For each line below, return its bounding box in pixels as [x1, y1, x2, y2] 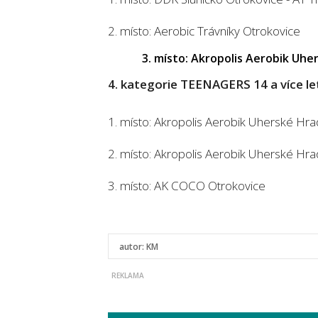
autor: [119, 241, 146, 253]
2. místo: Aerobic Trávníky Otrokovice [108, 23, 300, 39]
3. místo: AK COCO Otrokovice [108, 177, 265, 194]
